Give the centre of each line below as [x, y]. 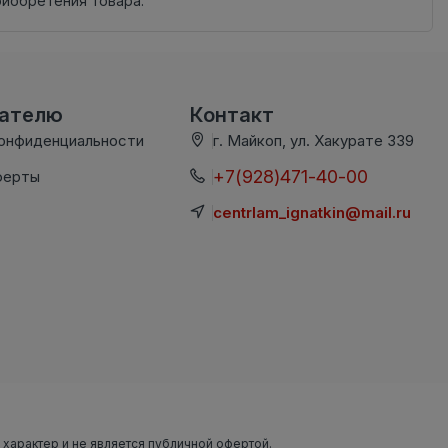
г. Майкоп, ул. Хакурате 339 [313, 140]
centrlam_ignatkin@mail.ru [311, 212]
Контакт [231, 114]
